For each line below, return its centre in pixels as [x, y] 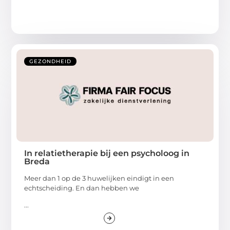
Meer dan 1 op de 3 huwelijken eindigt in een [99, 178]
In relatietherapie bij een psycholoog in [107, 153]
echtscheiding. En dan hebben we [82, 188]
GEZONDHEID [51, 61]
